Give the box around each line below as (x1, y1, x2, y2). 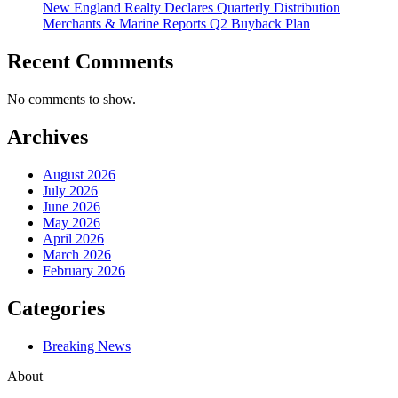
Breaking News (43, 338, 131, 354)
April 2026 (43, 230, 104, 246)
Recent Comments (7, 50, 173, 74)
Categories (7, 296, 105, 320)
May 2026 (43, 214, 100, 230)
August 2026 (43, 166, 115, 182)
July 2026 (43, 182, 98, 198)
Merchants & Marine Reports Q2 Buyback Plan (43, 16, 310, 32)
